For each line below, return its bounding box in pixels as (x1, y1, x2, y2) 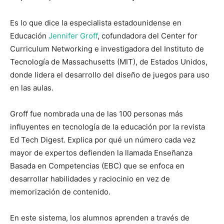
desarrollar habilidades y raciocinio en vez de (10, 173, 170, 183)
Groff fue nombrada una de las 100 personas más (10, 108, 183, 118)
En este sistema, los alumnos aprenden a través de (10, 212, 189, 222)
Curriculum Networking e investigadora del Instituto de (10, 43, 204, 53)
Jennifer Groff (48, 30, 97, 40)
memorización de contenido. (10, 186, 110, 196)
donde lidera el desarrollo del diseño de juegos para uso (10, 69, 209, 79)
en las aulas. (10, 82, 53, 92)
